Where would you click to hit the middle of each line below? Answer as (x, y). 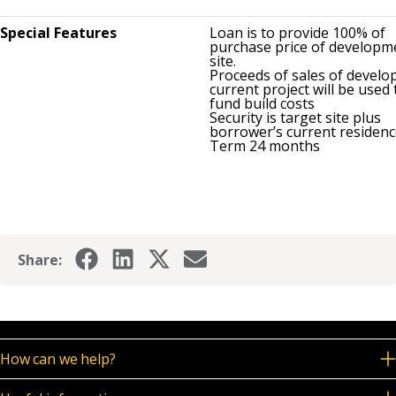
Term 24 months (265, 145)
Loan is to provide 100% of (297, 32)
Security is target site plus (295, 117)
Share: (40, 259)
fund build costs (262, 103)
